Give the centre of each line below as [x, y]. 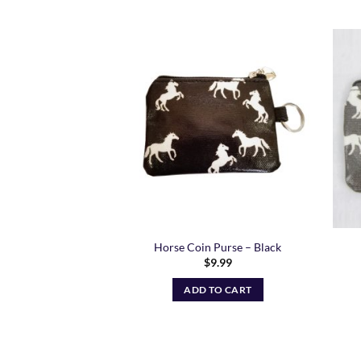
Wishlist [288, 85]
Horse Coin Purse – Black [218, 247]
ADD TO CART [218, 289]
